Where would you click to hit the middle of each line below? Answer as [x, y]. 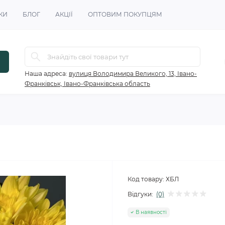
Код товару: [146, 179]
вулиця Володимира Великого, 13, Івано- [133, 74]
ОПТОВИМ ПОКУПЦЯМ [125, 14]
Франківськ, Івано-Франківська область [87, 84]
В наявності [151, 212]
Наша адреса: [46, 74]
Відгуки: [140, 194]
